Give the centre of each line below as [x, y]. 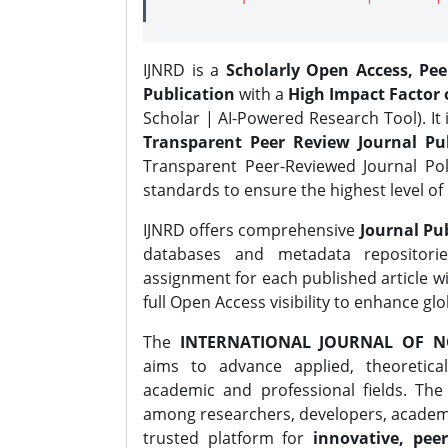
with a [261, 94]
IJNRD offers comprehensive [251, 230]
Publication [189, 94]
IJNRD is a [184, 70]
